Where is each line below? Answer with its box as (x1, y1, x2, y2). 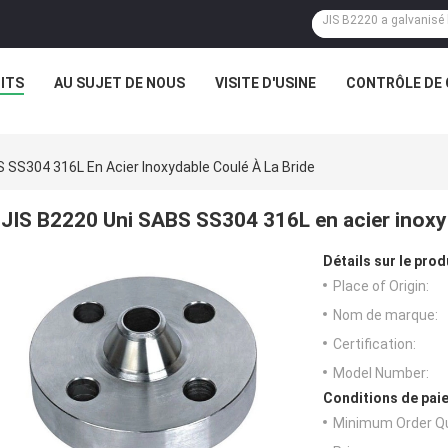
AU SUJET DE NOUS (54, 75, 185, 91)
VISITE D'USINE (215, 75, 316, 91)
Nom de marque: (333, 307, 438, 324)
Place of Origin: (333, 278, 429, 295)
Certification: (333, 336, 416, 353)
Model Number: (333, 365, 429, 382)
